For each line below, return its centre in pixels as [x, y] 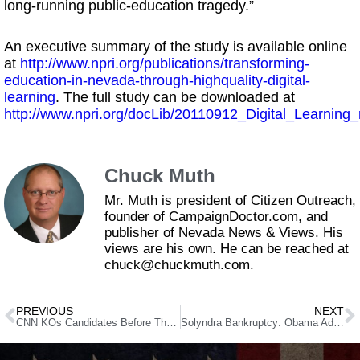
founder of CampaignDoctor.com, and [216, 217]
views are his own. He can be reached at [227, 249]
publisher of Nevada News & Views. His [224, 233]
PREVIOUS [45, 311]
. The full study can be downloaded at [175, 97]
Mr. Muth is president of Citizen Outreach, [230, 200]
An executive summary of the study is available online [176, 47]
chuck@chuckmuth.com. [179, 265]
